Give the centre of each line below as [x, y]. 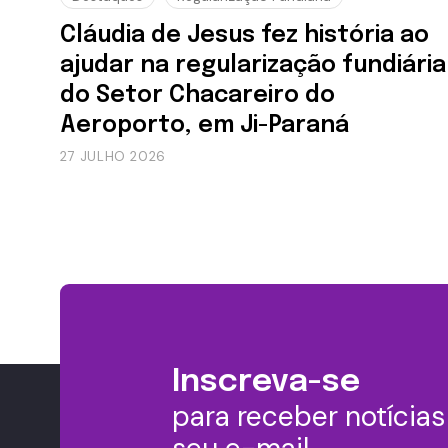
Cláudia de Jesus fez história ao [244, 35]
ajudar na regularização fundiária [253, 65]
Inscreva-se [266, 382]
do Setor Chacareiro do [197, 95]
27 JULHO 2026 [113, 156]
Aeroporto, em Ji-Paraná [204, 125]
